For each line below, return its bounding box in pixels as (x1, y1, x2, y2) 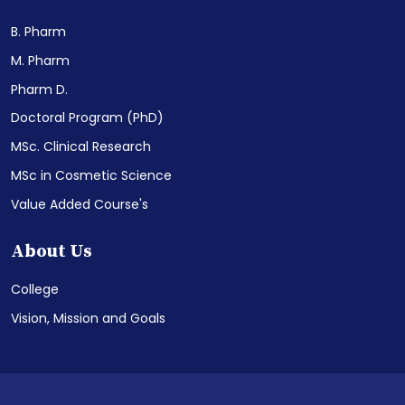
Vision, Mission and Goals (11, 309, 165, 327)
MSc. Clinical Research (11, 137, 151, 155)
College (11, 280, 59, 298)
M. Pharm (11, 52, 70, 70)
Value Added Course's (11, 195, 148, 213)
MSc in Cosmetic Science (11, 166, 172, 184)
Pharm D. (11, 80, 68, 99)
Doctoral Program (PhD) (11, 108, 164, 127)
